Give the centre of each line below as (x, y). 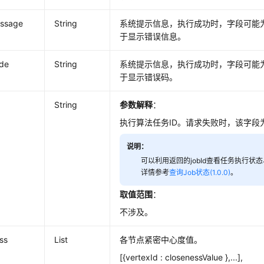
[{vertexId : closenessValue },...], (181, 257)
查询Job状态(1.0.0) (200, 172)
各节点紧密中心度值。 (161, 240)
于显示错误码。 (149, 77)
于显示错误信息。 (153, 36)
